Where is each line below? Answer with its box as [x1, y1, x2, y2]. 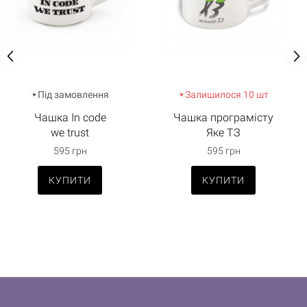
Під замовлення [38, 89, 109, 101]
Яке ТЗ [206, 126, 241, 140]
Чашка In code [34, 111, 106, 125]
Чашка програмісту [173, 111, 273, 125]
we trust [51, 126, 89, 140]
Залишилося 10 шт [185, 89, 269, 101]
